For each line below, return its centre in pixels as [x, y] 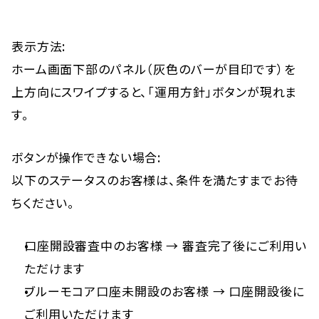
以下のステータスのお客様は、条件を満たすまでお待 [155, 180]
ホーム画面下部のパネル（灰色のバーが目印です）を [154, 69]
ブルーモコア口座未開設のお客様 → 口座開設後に [164, 291]
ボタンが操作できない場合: [87, 157]
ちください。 [43, 203]
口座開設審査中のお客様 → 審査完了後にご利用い [166, 245]
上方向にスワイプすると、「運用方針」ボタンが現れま [155, 91]
